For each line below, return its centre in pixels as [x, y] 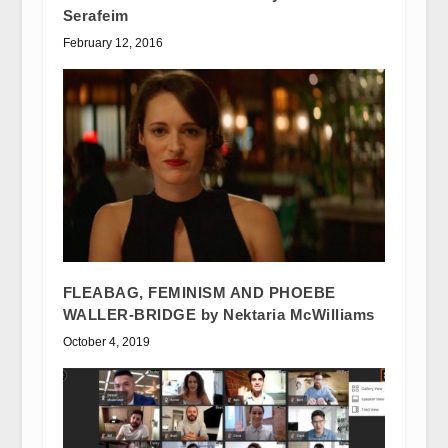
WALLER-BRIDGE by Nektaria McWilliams [218, 315]
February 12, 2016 [112, 42]
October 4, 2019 [106, 342]
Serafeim [95, 15]
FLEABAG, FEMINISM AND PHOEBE [199, 293]
